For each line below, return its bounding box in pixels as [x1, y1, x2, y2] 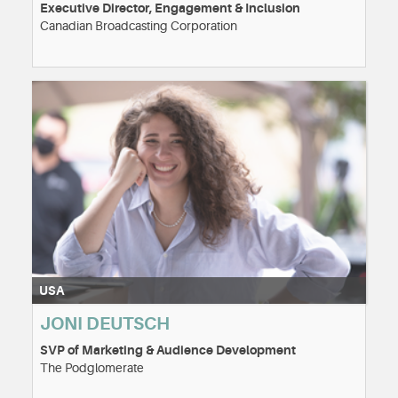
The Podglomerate [40, 360, 144, 375]
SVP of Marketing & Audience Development [40, 342, 296, 357]
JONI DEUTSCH [40, 313, 170, 334]
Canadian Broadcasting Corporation [40, 19, 237, 34]
